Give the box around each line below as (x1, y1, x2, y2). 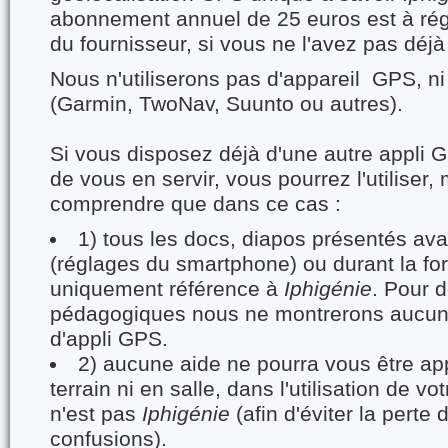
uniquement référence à (50, 277, 284, 301)
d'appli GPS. (50, 327, 168, 351)
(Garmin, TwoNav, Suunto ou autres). (50, 92, 403, 116)
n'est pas (50, 402, 142, 426)
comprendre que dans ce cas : (50, 192, 341, 216)
